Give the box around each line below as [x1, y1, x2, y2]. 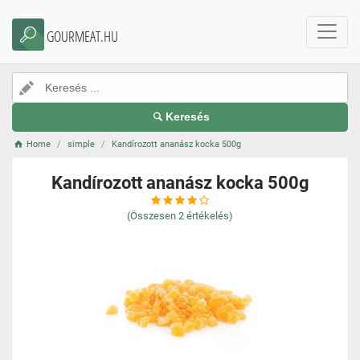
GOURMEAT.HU [47, 27, 118, 46]
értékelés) [186, 210, 233, 222]
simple [67, 139, 96, 149]
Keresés [166, 111, 211, 123]
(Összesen [127, 210, 176, 222]
